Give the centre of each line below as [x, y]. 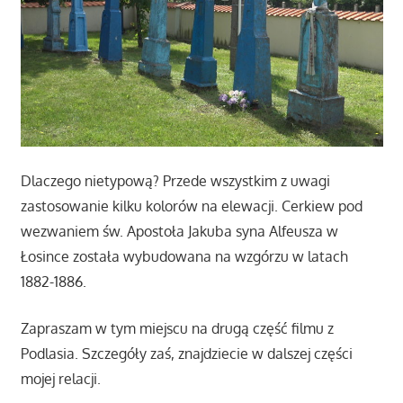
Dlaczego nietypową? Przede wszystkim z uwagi [175, 180]
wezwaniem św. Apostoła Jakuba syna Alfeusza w [179, 231]
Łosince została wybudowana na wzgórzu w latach [184, 256]
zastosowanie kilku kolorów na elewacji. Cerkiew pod [191, 206]
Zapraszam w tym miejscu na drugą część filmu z [177, 328]
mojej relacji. [60, 378]
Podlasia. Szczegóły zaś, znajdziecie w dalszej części [186, 353]
